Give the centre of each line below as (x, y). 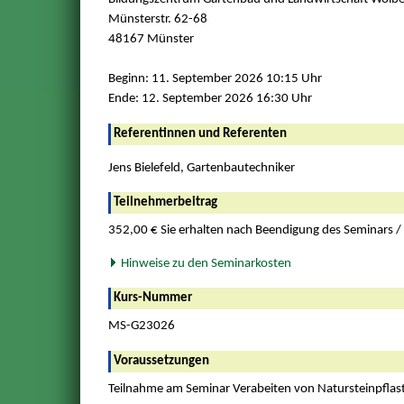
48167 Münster (151, 40)
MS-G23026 (141, 326)
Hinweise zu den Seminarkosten (204, 264)
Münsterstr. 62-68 (157, 20)
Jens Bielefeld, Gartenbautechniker (201, 168)
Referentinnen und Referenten (200, 133)
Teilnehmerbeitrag (165, 203)
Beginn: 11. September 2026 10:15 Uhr (215, 79)
